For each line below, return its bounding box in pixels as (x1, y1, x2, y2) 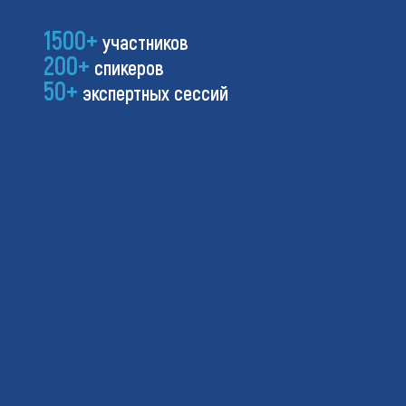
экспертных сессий (78, 80, 228, 104)
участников (98, 29, 188, 53)
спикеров (90, 54, 164, 79)
